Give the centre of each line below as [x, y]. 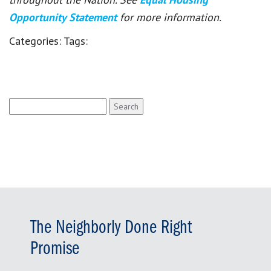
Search [22, 104]
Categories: [36, 41]
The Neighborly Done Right [111, 228]
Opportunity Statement [64, 17]
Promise [55, 249]
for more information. [171, 17]
